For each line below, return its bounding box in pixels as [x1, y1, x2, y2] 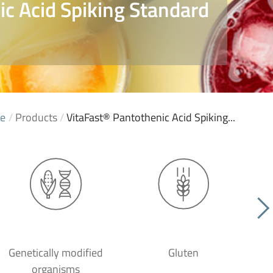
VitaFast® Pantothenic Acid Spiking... [66, 109, 235, 126]
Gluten [168, 244, 199, 261]
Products [15, 109, 57, 126]
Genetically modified [8, 244, 103, 261]
